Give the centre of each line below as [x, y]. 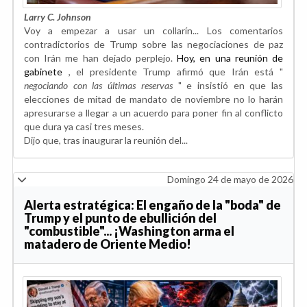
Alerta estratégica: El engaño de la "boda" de [152, 205]
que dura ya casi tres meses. [84, 127]
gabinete [43, 72]
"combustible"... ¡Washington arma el [129, 231]
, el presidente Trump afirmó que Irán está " [173, 72]
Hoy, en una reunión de [230, 58]
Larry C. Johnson [58, 17]
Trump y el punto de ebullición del [120, 218]
